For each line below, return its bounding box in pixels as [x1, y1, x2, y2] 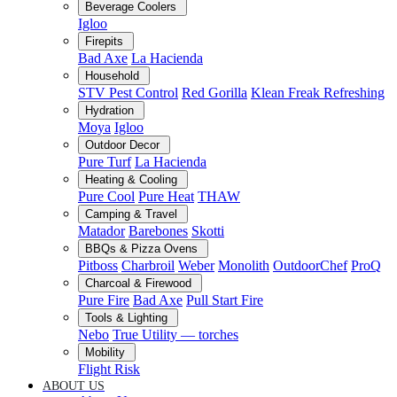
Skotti [191, 222, 224, 238]
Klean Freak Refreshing [251, 84, 385, 100]
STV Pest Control [78, 84, 178, 100]
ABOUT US [43, 378, 105, 393]
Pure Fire [78, 292, 129, 307]
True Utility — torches [113, 326, 238, 342]
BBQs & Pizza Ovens [85, 241, 198, 255]
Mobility [85, 345, 125, 359]
